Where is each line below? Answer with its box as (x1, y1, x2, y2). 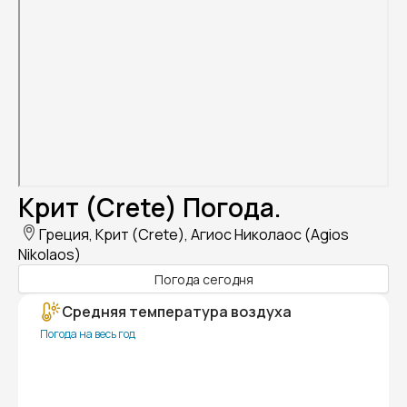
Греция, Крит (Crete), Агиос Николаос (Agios (39, 224, 349, 245)
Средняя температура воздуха (62, 302, 292, 323)
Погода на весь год (40, 326, 135, 342)
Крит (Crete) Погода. (18, 190, 282, 225)
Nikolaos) (18, 244, 81, 265)
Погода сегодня (154, 270, 253, 288)
